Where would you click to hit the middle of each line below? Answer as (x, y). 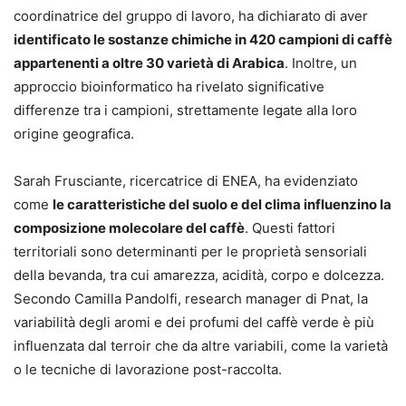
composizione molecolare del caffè (129, 228)
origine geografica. (74, 134)
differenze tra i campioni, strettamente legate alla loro (185, 111)
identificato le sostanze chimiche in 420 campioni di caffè (203, 40)
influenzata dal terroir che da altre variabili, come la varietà (201, 346)
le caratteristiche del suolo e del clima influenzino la (222, 205)
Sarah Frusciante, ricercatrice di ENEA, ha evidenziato (186, 181)
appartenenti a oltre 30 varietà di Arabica (149, 63)
